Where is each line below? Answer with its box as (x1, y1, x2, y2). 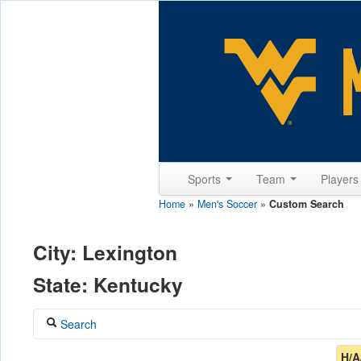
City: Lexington (33, 238, 177, 267)
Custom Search (269, 197, 344, 211)
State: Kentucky (33, 270, 183, 299)
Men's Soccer (197, 197, 257, 211)
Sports (188, 171, 224, 187)
